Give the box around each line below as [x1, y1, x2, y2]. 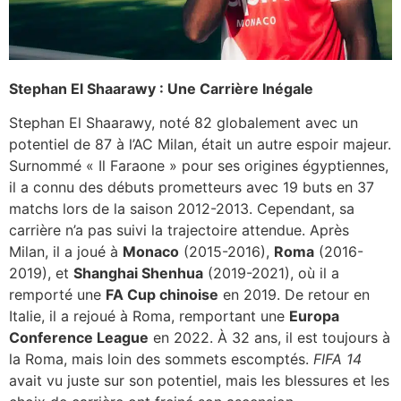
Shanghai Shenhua [73, 264, 203, 283]
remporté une [9, 286, 106, 304]
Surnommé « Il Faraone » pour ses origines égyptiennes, [9, 157, 388, 175]
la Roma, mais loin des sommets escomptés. [9, 350, 313, 369]
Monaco [123, 243, 179, 261]
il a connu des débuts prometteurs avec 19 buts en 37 [9, 178, 374, 197]
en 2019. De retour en [218, 286, 370, 304]
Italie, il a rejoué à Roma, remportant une [9, 307, 289, 326]
